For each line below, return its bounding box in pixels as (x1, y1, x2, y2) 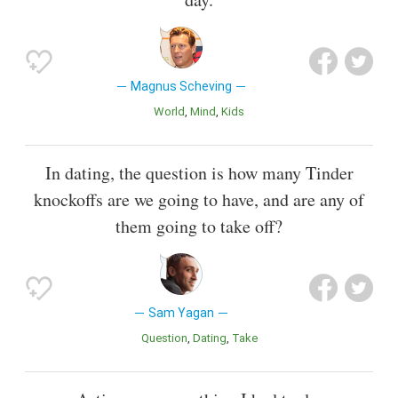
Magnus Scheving (130, 79, 232, 94)
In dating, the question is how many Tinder (44, 161, 354, 186)
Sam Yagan (147, 306, 214, 321)
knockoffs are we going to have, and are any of (34, 187, 364, 212)
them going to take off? (115, 214, 283, 239)
